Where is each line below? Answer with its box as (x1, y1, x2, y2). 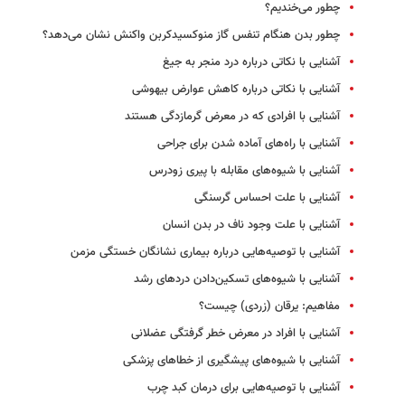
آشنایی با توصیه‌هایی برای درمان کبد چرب (147, 379, 340, 398)
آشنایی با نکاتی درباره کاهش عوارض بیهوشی (132, 80, 340, 99)
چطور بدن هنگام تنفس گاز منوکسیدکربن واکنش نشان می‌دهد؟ (42, 26, 340, 45)
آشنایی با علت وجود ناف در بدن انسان (163, 216, 340, 235)
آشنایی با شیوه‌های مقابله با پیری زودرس (149, 162, 340, 181)
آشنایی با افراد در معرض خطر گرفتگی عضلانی (131, 325, 340, 344)
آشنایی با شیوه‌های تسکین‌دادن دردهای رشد (134, 270, 340, 289)
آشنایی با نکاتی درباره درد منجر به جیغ (163, 53, 340, 72)
